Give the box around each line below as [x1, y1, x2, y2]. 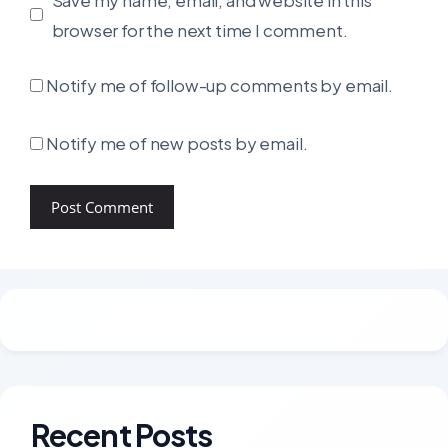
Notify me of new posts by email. [45, 131, 308, 154]
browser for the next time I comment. [51, 18, 348, 41]
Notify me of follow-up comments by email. [45, 74, 393, 97]
